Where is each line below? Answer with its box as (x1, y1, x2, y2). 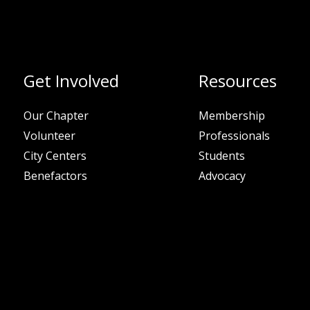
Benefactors (24, 168, 88, 184)
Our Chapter (24, 108, 89, 124)
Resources (199, 69, 277, 93)
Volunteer (24, 128, 76, 144)
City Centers (24, 148, 87, 164)
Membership (199, 108, 266, 124)
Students (199, 148, 246, 164)
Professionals (199, 128, 271, 144)
